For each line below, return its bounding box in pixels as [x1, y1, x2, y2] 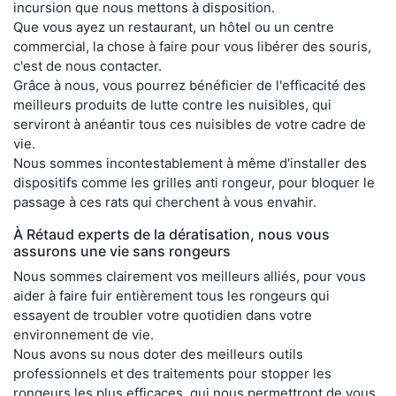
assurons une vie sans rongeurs [13, 241, 231, 260]
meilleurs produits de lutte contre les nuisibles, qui [13, 95, 331, 113]
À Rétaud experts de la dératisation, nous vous [13, 225, 330, 243]
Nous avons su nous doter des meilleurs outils [13, 345, 303, 362]
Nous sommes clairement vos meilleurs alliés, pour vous [13, 267, 366, 285]
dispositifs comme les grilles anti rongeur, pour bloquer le [13, 173, 375, 191]
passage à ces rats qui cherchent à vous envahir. [13, 193, 316, 210]
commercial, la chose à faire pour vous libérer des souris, [13, 37, 371, 55]
